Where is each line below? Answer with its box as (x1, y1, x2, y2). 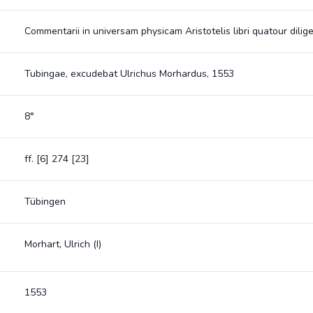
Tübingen (24, 195, 66, 208)
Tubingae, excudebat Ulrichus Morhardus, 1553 (24, 67, 234, 80)
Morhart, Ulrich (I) (24, 238, 101, 251)
